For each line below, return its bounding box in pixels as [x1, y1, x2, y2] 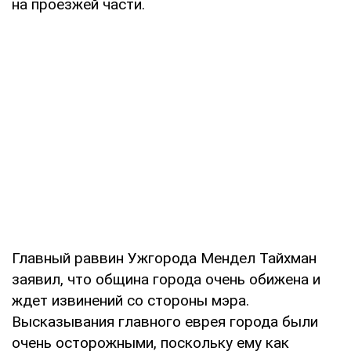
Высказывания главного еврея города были [12, 312, 318, 331]
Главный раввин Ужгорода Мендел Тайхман [12, 248, 317, 267]
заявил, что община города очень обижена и [12, 270, 320, 288]
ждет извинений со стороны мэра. [12, 291, 249, 309]
